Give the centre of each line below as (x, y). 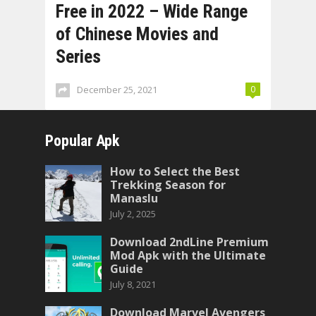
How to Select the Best (175, 171)
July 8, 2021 (133, 284)
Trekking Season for (168, 185)
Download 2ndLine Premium (189, 242)
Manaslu (134, 198)
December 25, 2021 (117, 90)
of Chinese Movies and (137, 34)
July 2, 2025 (133, 214)
